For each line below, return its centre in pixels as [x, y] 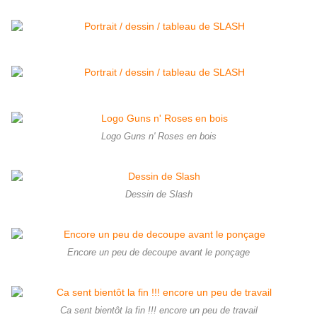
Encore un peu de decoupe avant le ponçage [158, 252]
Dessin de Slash [158, 194]
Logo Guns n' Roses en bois [158, 136]
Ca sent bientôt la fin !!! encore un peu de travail [158, 310]
